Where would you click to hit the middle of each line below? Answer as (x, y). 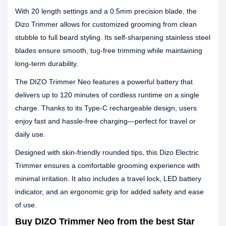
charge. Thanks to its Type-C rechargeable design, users (106, 108)
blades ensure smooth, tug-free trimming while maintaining (109, 50)
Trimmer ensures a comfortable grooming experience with (107, 165)
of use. (26, 205)
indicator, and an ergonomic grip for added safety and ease (109, 192)
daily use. (30, 134)
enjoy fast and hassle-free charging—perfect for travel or (105, 121)
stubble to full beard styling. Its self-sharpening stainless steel (113, 37)
